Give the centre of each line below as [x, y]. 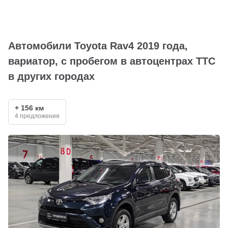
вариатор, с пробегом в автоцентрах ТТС [112, 61]
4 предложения [37, 116]
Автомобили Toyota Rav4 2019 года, [98, 46]
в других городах [51, 76]
